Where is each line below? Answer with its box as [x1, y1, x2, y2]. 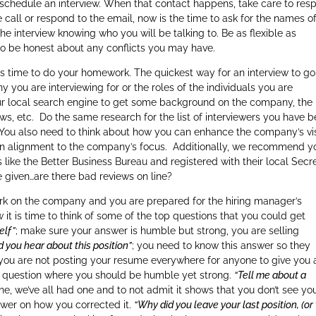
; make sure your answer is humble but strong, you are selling [16, 225, 300, 236]
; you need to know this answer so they [132, 240, 311, 251]
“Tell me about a [234, 269, 307, 281]
